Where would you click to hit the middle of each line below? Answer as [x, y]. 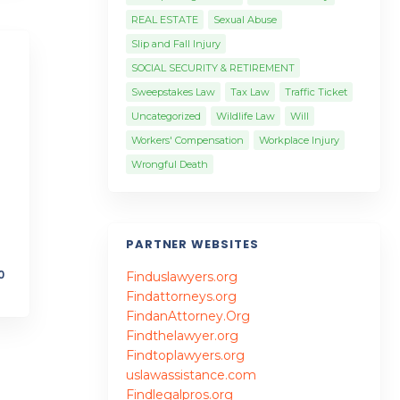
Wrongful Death [169, 164]
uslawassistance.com [191, 375]
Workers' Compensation [187, 140]
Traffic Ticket [316, 92]
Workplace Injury [299, 140]
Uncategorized [166, 116]
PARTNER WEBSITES [192, 244]
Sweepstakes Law [173, 92]
